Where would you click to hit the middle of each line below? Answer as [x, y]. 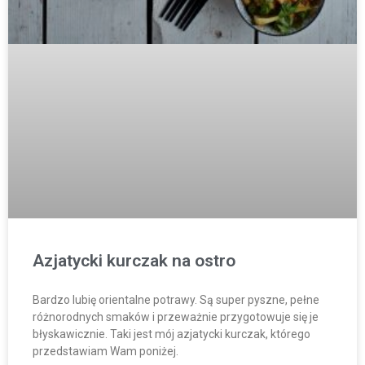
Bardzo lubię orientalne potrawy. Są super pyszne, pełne [176, 299]
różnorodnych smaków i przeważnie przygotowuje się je [176, 317]
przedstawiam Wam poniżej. [106, 351]
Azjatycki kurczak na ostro [134, 260]
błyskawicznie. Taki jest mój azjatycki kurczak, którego [172, 334]
